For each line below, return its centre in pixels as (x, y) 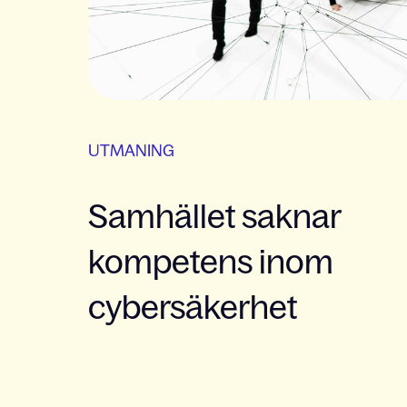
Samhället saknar (214, 216)
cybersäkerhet (193, 307)
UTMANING (131, 150)
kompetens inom (211, 262)
